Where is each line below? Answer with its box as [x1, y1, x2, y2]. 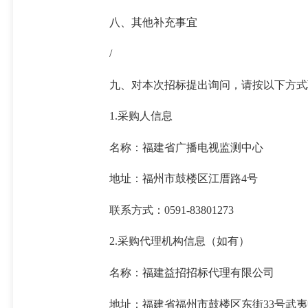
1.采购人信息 [109, 110, 173, 122]
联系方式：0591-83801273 [109, 203, 234, 216]
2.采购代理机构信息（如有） [109, 235, 250, 247]
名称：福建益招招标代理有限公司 [109, 267, 274, 278]
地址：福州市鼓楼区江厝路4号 [109, 173, 258, 185]
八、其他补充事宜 [109, 16, 197, 28]
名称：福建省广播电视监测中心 [109, 141, 263, 153]
